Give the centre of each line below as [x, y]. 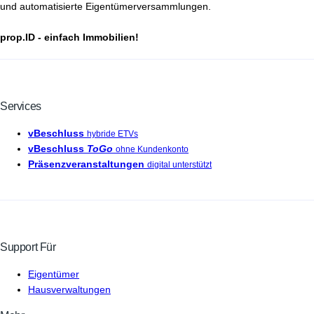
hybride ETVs [112, 133]
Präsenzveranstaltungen [86, 164]
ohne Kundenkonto [152, 149]
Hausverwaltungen [69, 289]
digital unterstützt [179, 164]
